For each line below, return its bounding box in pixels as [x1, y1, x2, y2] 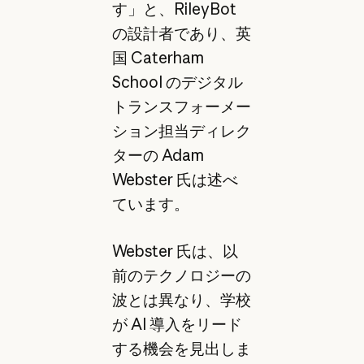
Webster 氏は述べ [111, 169, 238, 189]
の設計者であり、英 [111, 23, 251, 43]
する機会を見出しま [111, 339, 251, 359]
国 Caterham [111, 47, 204, 67]
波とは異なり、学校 [111, 290, 251, 310]
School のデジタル [111, 71, 243, 92]
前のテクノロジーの [111, 266, 251, 286]
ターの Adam [111, 145, 204, 165]
